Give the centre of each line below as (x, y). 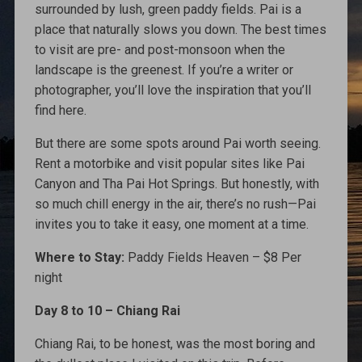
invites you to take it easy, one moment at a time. (171, 224)
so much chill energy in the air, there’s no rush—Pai (175, 204)
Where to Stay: (81, 257)
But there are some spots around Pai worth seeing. (177, 143)
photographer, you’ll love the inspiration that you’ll (173, 90)
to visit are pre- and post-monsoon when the (160, 49)
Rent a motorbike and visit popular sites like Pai (169, 163)
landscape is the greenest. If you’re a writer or (164, 69)
